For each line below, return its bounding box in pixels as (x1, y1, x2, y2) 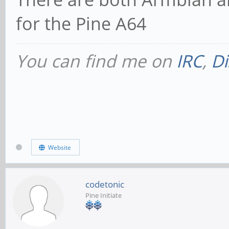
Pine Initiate (85, 190, 122, 200)
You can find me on (16, 49, 176, 73)
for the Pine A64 (16, 11, 146, 35)
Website (44, 143, 71, 152)
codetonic (85, 178, 124, 190)
